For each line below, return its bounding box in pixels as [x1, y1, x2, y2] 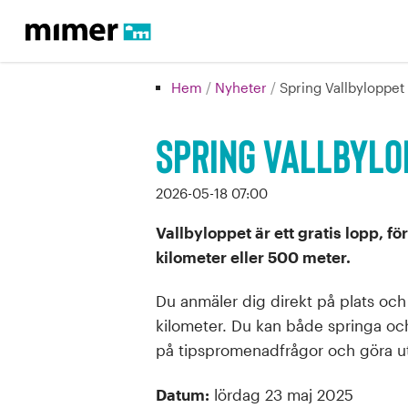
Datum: [155, 384, 209, 403]
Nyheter [215, 79, 271, 96]
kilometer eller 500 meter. [155, 248, 351, 266]
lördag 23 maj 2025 [209, 384, 353, 403]
